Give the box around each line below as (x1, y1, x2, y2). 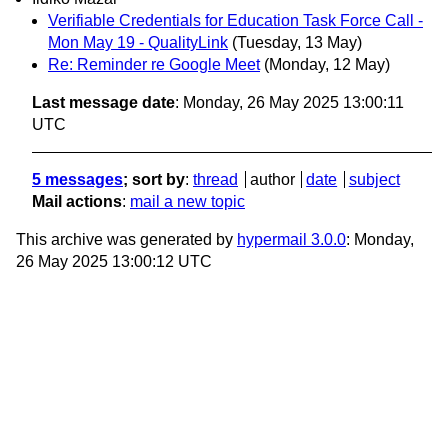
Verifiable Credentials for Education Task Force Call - (48, 12, 423, 30)
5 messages (32, 171, 123, 189)
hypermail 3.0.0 (237, 231, 346, 249)
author (249, 171, 295, 189)
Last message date (32, 94, 175, 112)
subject (348, 171, 400, 189)
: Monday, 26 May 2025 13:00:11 (175, 94, 404, 112)
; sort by (123, 171, 185, 189)
